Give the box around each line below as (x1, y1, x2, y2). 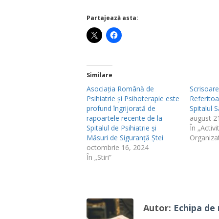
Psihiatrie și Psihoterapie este (87, 94, 179, 103)
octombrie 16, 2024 (87, 143, 149, 152)
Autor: (143, 202, 174, 214)
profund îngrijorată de (87, 104, 155, 113)
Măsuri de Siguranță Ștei (87, 133, 163, 142)
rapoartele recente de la (87, 113, 162, 123)
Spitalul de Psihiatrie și (87, 123, 156, 132)
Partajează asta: (87, 14, 138, 22)
